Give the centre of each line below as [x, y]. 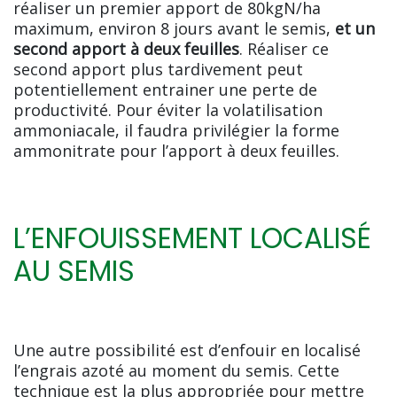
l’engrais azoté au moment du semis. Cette [176, 371]
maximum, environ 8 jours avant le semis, [174, 29]
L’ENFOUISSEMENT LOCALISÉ [192, 239]
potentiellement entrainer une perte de [165, 90]
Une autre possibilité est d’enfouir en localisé [187, 350]
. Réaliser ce [284, 49]
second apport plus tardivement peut [158, 70]
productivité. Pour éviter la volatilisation [168, 110]
